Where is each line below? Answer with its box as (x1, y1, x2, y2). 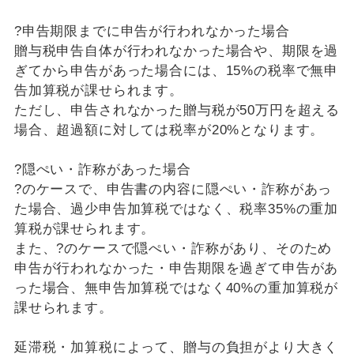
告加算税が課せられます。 (13, 83, 183, 99)
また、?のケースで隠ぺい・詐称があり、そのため (13, 241, 333, 257)
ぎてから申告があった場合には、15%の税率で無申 (13, 63, 339, 79)
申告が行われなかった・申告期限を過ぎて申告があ (13, 261, 339, 277)
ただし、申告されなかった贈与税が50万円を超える (13, 103, 341, 119)
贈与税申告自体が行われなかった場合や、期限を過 (13, 43, 339, 59)
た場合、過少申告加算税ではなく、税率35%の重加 (13, 201, 339, 217)
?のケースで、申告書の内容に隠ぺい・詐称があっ (13, 182, 333, 198)
